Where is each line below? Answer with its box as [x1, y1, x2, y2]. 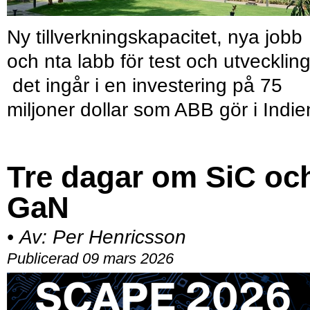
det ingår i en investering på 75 [7, 74, 282, 96]
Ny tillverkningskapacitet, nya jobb [7, 26, 302, 48]
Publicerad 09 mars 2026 [7, 249, 174, 267]
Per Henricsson [53, 226, 186, 248]
